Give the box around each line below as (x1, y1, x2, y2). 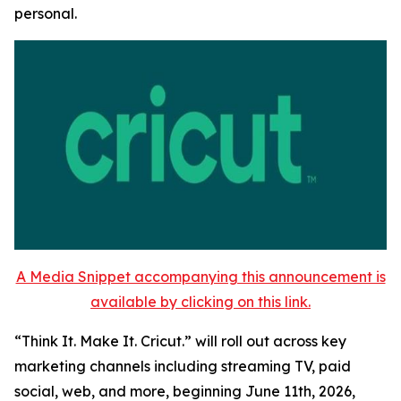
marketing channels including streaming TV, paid (14, 356, 351, 375)
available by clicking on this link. (90, 292, 311, 311)
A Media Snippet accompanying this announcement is (15, 267, 386, 286)
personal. (14, 4, 77, 22)
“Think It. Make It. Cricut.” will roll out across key (14, 331, 346, 350)
